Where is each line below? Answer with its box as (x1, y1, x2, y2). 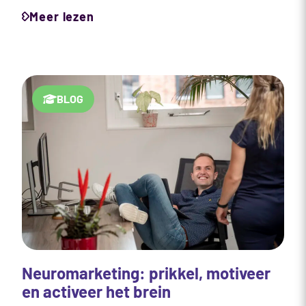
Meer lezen (29, 8, 94, 24)
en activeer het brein (22, 281, 171, 301)
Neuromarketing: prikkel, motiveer (22, 262, 270, 283)
